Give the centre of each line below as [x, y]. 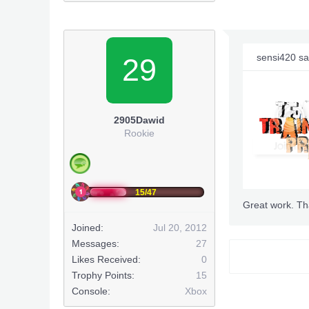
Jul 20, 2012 [180, 228]
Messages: [96, 243]
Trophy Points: [103, 275]
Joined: [88, 228]
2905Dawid [139, 120]
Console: [91, 291]
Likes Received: [106, 259]
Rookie [139, 133]
